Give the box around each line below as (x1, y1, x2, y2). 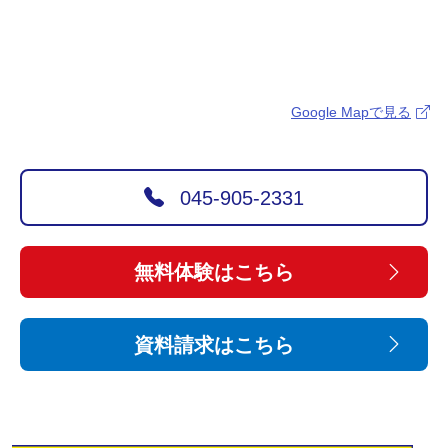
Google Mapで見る (291, 104, 411, 121)
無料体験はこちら (134, 261, 294, 284)
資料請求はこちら (134, 333, 294, 356)
